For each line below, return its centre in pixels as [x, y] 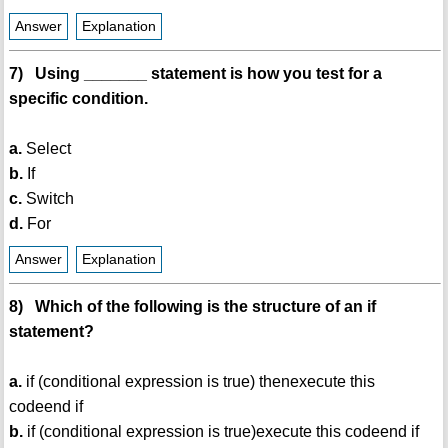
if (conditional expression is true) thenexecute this [198, 382]
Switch [47, 199]
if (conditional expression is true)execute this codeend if [220, 432]
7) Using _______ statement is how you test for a [195, 74]
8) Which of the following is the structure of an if [192, 307]
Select [46, 149]
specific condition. [78, 99]
